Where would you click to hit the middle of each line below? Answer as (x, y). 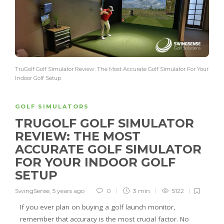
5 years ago (68, 191)
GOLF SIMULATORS (52, 107)
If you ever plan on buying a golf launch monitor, (98, 207)
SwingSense (32, 191)
